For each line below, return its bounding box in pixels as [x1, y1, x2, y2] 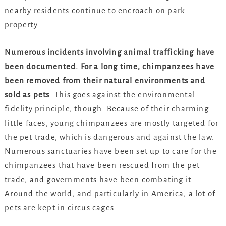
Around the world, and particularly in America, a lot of [5, 189, 216, 198]
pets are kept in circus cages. [5, 203, 117, 212]
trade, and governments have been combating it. [5, 175, 194, 184]
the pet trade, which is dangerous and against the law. [5, 132, 214, 141]
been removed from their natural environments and [5, 76, 205, 85]
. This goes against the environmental [49, 90, 195, 99]
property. [5, 20, 40, 29]
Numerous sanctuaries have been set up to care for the [5, 146, 217, 155]
